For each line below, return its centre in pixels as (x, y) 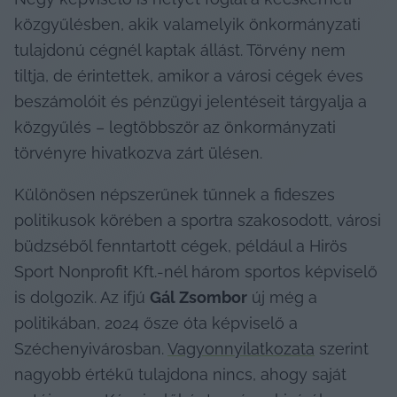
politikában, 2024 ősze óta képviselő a (156, 323)
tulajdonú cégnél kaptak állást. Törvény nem (180, 50)
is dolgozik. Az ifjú (82, 297)
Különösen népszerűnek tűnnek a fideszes (175, 194)
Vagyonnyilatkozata (241, 348)
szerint (342, 348)
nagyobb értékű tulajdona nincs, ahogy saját (180, 374)
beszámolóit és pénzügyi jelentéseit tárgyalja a (191, 101)
